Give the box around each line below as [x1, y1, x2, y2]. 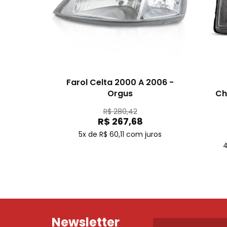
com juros [126, 129, 162, 139]
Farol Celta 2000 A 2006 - [66, 77, 174, 88]
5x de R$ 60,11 [79, 129, 124, 139]
